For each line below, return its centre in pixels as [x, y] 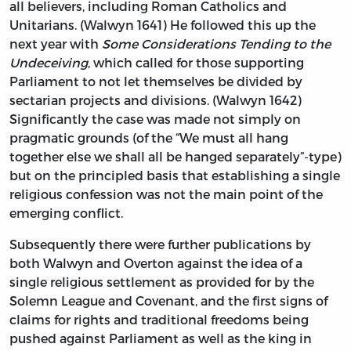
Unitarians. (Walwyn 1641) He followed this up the [163, 24]
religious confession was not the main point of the [166, 194]
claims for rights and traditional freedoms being [159, 319]
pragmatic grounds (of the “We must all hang [149, 137]
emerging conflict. [66, 212]
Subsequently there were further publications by [160, 244]
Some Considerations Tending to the [216, 43]
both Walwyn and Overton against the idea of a [156, 262]
